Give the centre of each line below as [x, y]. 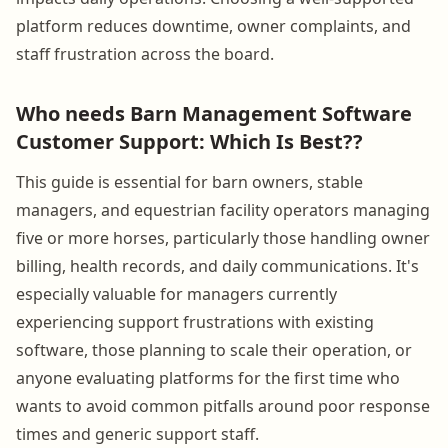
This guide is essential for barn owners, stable [189, 181]
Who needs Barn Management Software [214, 113]
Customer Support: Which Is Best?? [189, 141]
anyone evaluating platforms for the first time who [208, 377]
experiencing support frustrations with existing [195, 321]
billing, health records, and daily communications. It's [217, 265]
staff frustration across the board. [145, 53]
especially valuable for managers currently [176, 293]
